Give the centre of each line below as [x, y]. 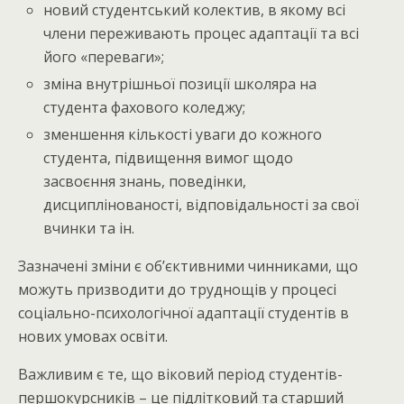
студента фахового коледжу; [145, 108]
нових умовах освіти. [93, 337]
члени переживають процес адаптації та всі [202, 33]
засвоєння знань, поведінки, [145, 182]
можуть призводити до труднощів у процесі [177, 290]
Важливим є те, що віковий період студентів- [180, 375]
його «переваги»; [104, 56]
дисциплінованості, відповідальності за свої [202, 205]
